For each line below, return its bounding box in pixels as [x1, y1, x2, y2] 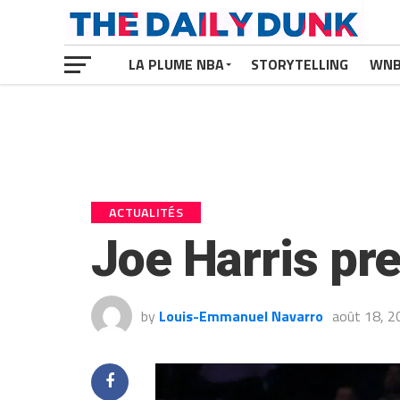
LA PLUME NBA [129, 54, 224, 75]
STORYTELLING [251, 54, 348, 75]
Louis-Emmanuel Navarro [159, 305, 323, 327]
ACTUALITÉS [109, 203, 183, 222]
